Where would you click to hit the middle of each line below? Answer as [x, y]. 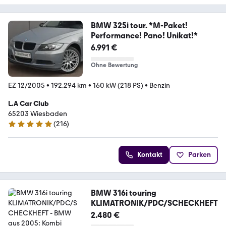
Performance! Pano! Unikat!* [144, 36]
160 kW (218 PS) [118, 86]
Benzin [160, 86]
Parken [200, 155]
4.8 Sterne [24, 128]
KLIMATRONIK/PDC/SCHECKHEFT [154, 203]
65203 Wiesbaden [38, 114]
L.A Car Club [29, 104]
